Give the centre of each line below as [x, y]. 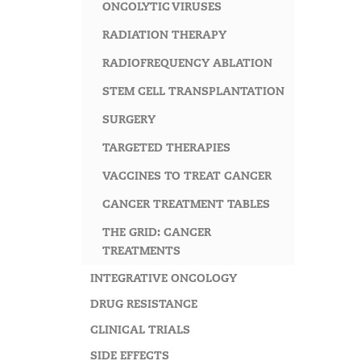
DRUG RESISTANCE [144, 304]
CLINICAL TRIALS [140, 330]
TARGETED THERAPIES [166, 148]
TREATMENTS [141, 251]
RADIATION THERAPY [164, 35]
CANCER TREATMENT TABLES [186, 204]
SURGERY [129, 120]
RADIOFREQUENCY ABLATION [187, 63]
